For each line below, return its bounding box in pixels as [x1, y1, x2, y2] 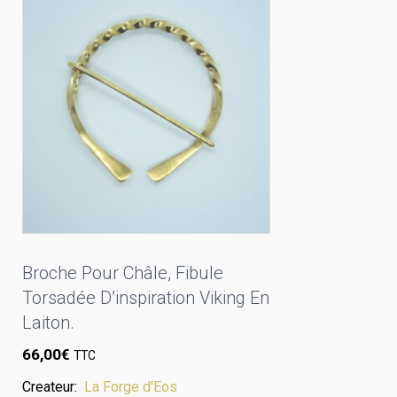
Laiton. [22, 312, 74, 334]
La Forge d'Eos [84, 378, 177, 395]
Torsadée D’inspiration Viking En [22, 287, 269, 309]
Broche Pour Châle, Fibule [22, 262, 223, 284]
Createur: [22, 378, 84, 395]
